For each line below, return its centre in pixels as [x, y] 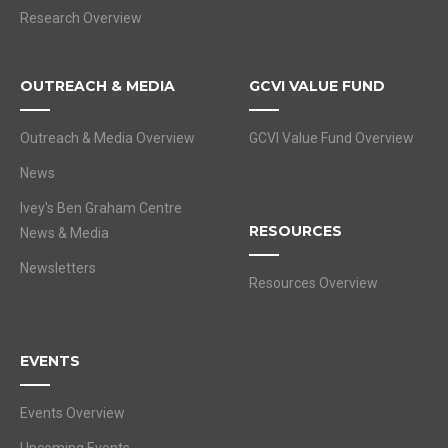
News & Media [64, 233]
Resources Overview [313, 283]
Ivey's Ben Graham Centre [101, 208]
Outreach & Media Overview [107, 138]
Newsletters [58, 268]
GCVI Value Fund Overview [331, 138]
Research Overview [81, 18]
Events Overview [72, 413]
